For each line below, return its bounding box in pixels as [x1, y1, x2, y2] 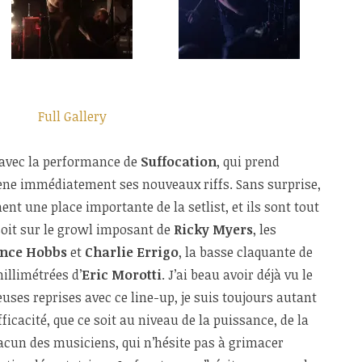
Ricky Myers [174, 220, 253, 238]
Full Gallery [38, 107, 107, 125]
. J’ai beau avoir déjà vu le [162, 265, 313, 284]
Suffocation [141, 152, 217, 170]
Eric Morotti [82, 265, 162, 284]
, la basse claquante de [179, 242, 313, 261]
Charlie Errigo [85, 242, 179, 261]
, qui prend [217, 152, 280, 170]
